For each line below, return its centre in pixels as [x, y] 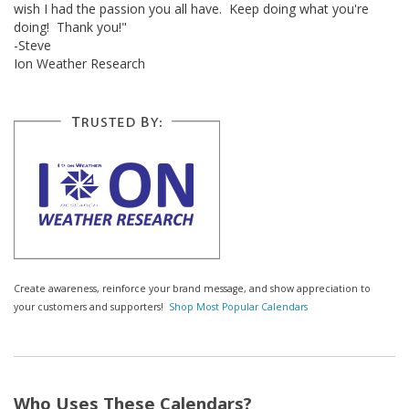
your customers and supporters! [91, 306]
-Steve [32, 45]
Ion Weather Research [79, 63]
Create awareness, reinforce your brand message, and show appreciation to [192, 288]
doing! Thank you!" [70, 26]
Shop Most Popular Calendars [238, 306]
